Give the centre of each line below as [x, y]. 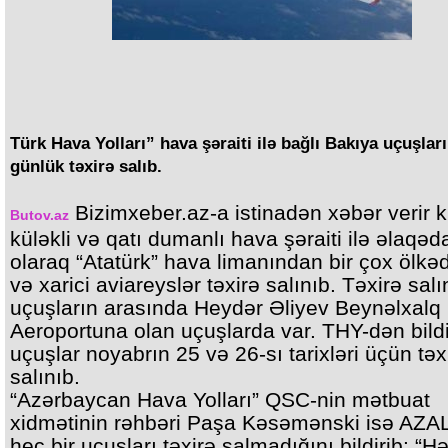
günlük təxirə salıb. [86, 166]
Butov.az [39, 215]
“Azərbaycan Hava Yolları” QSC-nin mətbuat [220, 399]
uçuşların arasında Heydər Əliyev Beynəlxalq [225, 307]
